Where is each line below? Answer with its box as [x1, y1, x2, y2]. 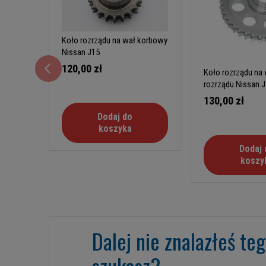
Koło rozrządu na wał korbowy [62, 35, 167, 46]
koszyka [98, 123, 132, 135]
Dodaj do [97, 111, 133, 123]
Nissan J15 [62, 47, 100, 58]
